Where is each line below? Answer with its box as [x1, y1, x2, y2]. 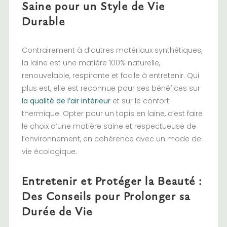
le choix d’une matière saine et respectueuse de [21, 121, 196, 132]
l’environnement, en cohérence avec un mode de [21, 134, 201, 144]
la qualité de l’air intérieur [21, 96, 112, 106]
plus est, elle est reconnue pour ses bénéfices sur [21, 83, 200, 94]
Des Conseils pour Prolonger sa [21, 188, 191, 204]
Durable [21, 14, 65, 29]
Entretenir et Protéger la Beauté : [21, 173, 202, 188]
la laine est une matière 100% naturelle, [21, 58, 160, 68]
